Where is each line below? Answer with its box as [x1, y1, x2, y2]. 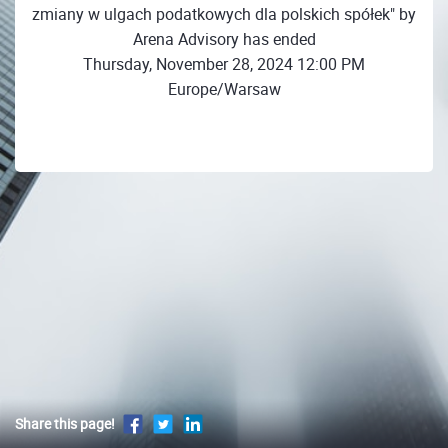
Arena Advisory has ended [132, 27, 316, 50]
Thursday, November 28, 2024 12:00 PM [83, 52, 365, 75]
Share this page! [15, 414, 115, 434]
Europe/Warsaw [167, 77, 281, 100]
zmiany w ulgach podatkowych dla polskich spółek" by [32, 2, 416, 25]
